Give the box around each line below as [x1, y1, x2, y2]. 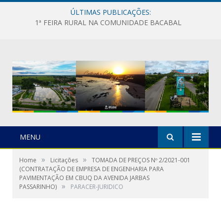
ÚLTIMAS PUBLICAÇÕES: [70, 7, 151, 17]
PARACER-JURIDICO [71, 182, 123, 191]
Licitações [50, 155, 78, 164]
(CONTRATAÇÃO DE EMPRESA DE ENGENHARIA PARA [19, 164, 164, 173]
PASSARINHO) [19, 182, 57, 191]
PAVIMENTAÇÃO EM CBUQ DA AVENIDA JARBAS [19, 173, 149, 182]
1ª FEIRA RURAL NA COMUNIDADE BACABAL [35, 18, 182, 28]
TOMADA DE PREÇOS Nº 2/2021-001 [92, 155, 190, 164]
